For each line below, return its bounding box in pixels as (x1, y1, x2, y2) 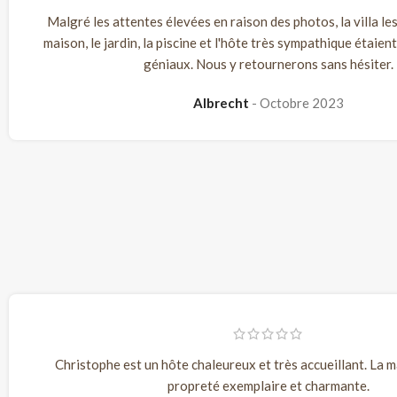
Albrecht (193, 95, 252, 112)
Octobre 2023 (260, 95, 344, 112)
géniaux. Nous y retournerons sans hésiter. (144, 56, 393, 73)
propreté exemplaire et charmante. (167, 377, 370, 393)
